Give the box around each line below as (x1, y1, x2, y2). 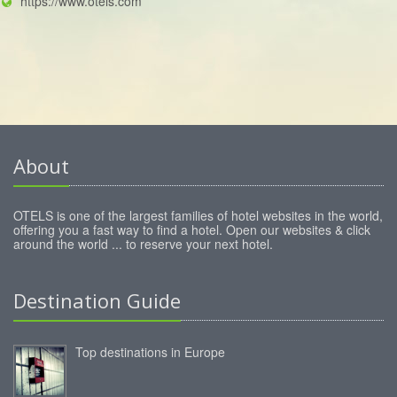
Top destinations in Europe (75, 343, 225, 362)
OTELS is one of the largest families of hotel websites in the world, (13, 206, 383, 225)
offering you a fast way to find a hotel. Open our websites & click (13, 221, 370, 239)
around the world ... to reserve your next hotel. (13, 235, 273, 253)
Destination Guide (13, 287, 181, 315)
